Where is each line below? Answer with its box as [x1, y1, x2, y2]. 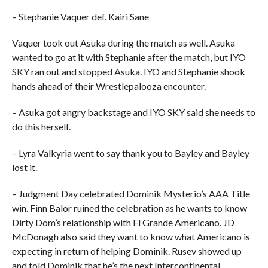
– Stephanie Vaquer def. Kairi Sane [11, 11, 149, 22]
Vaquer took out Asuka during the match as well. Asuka [11, 37, 235, 48]
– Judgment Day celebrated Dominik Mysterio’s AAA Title [11, 188, 250, 199]
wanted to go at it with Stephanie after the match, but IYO [11, 51, 246, 63]
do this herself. [11, 121, 71, 132]
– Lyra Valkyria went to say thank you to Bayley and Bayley [11, 147, 249, 159]
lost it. [11, 162, 37, 173]
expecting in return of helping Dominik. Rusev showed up [11, 245, 242, 257]
